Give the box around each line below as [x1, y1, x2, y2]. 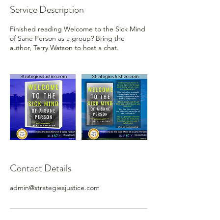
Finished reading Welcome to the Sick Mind [10, 24, 145, 33]
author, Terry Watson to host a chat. [10, 43, 119, 52]
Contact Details [10, 161, 71, 175]
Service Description [10, 2, 84, 17]
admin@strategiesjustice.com [10, 183, 100, 192]
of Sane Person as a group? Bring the [10, 33, 125, 43]
